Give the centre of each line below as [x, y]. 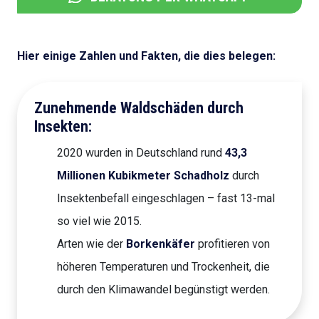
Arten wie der [91, 244]
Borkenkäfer [161, 244]
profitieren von [232, 244]
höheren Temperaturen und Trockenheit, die [163, 267]
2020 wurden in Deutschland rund [141, 153]
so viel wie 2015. [99, 221]
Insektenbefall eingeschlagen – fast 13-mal [166, 199]
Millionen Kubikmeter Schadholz [143, 176]
